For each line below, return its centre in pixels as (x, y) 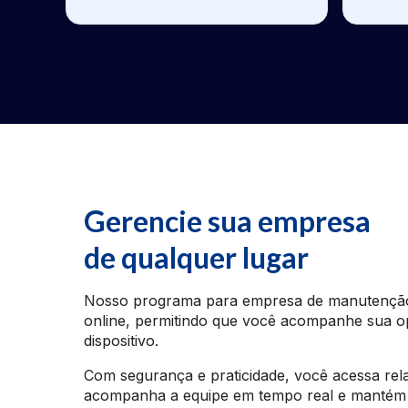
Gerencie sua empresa (227, 220)
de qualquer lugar (196, 257)
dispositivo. (121, 340)
